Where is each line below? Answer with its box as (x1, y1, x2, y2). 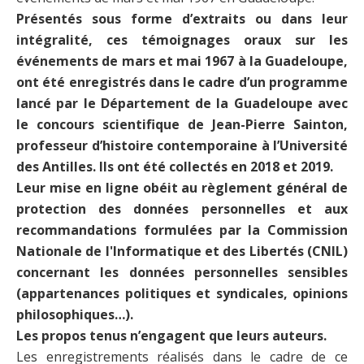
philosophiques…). (16, 305, 133, 323)
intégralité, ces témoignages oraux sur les (16, 30, 348, 49)
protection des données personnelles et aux (16, 199, 348, 218)
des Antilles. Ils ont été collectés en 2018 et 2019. (16, 157, 333, 175)
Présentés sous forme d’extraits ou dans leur (16, 9, 348, 28)
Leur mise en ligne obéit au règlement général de (16, 178, 348, 197)
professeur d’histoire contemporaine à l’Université (16, 136, 348, 154)
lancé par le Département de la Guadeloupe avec (16, 93, 348, 112)
